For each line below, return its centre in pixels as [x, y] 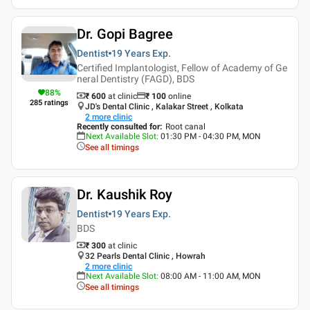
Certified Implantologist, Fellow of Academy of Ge [182, 67]
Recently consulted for [118, 126]
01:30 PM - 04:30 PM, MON [211, 136]
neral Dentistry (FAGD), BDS [136, 79]
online [180, 96]
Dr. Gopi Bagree [125, 34]
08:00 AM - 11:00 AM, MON [211, 276]
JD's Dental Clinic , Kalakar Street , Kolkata [164, 106]
